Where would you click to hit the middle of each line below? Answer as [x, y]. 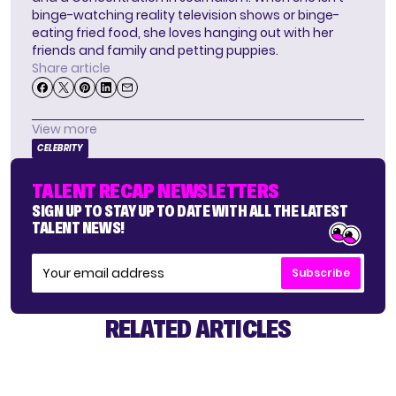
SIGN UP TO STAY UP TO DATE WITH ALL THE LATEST [190, 211]
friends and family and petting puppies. [155, 51]
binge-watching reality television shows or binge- [186, 15]
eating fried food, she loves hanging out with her [183, 33]
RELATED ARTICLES [198, 328]
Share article [71, 69]
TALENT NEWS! [78, 228]
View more [65, 129]
